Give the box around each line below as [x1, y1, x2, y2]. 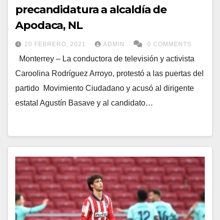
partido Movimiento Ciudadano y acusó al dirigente [15, 84, 194, 92]
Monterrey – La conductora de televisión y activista [15, 55, 196, 63]
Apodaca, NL [15, 19, 82, 32]
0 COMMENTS [147, 41, 192, 48]
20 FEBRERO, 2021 [25, 41, 88, 48]
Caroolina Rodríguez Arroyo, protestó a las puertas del [15, 69, 204, 78]
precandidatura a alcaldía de [15, 3, 167, 16]
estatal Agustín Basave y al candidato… [15, 99, 153, 107]
